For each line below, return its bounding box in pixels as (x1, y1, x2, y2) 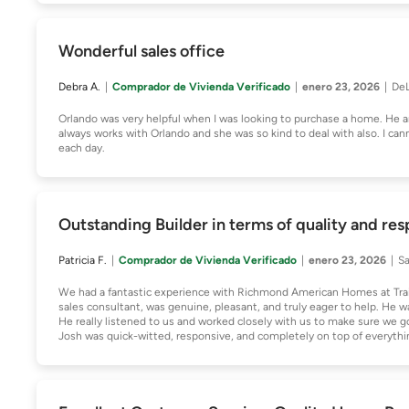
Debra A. (58, 80, 100, 93)
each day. (58, 142, 105, 154)
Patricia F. (58, 254, 107, 267)
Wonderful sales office (58, 41, 225, 61)
